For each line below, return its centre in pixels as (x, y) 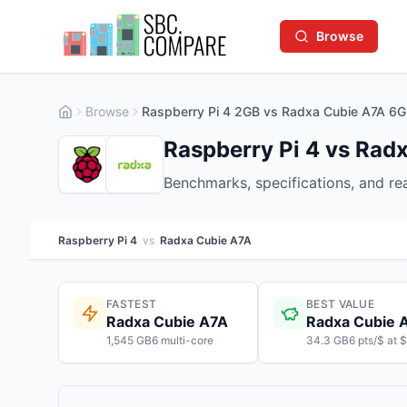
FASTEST (132, 304)
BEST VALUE (340, 304)
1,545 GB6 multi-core (160, 340)
